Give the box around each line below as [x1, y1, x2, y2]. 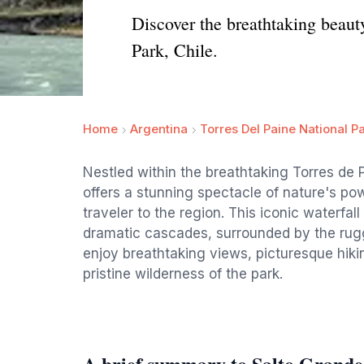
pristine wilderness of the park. [83, 266, 283, 282]
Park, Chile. [132, 38, 218, 62]
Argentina [130, 121, 188, 136]
